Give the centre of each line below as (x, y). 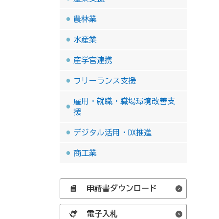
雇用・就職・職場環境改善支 (124, 101)
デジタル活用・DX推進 (113, 132)
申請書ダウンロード (122, 188)
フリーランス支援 (105, 80)
